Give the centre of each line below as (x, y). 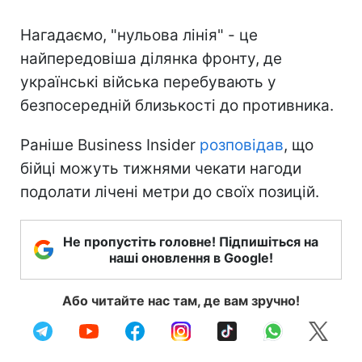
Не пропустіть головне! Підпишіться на (191, 241)
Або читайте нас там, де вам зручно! (181, 300)
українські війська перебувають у (148, 82)
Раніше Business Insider (110, 145)
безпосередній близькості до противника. (177, 105)
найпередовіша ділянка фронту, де (151, 58)
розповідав (242, 145)
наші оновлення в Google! (191, 257)
